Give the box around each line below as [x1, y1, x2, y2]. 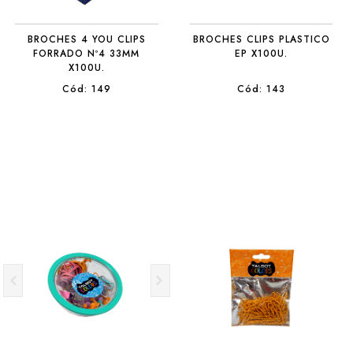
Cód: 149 [61, 82, 111, 96]
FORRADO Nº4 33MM [33, 46, 140, 61]
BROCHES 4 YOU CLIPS [27, 32, 146, 46]
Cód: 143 [237, 82, 286, 96]
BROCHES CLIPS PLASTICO [192, 32, 330, 46]
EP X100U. [235, 46, 288, 61]
